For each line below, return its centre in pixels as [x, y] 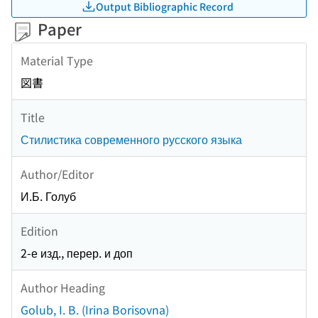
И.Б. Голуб [48, 196]
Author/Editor [57, 174]
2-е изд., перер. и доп [77, 253]
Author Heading [63, 287]
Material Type [57, 60]
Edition [39, 230]
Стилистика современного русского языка [131, 139]
